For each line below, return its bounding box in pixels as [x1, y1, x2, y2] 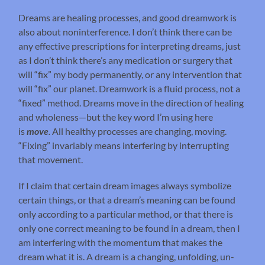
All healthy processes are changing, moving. [50, 125, 227, 137]
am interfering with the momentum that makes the [18, 237, 223, 248]
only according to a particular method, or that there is [18, 208, 234, 220]
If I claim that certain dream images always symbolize [18, 180, 232, 192]
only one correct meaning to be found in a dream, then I [18, 222, 241, 234]
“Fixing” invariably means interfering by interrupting [18, 140, 230, 151]
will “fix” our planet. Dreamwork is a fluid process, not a [18, 83, 241, 95]
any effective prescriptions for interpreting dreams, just [18, 40, 241, 52]
